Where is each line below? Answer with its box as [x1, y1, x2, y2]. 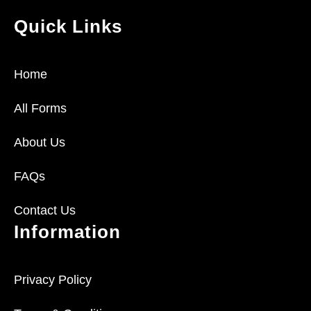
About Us [14, 135, 65, 150]
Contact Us [14, 203, 76, 218]
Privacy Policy [14, 273, 92, 287]
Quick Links [14, 16, 122, 37]
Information [14, 221, 121, 243]
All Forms [14, 101, 67, 116]
